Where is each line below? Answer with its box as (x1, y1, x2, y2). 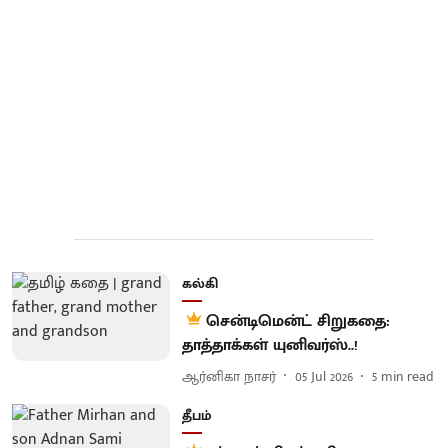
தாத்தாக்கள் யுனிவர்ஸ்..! (181, 332, 358, 359)
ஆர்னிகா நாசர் (181, 364, 276, 388)
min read (380, 364, 434, 388)
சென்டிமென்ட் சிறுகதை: (205, 308, 390, 335)
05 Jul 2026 (294, 364, 353, 388)
